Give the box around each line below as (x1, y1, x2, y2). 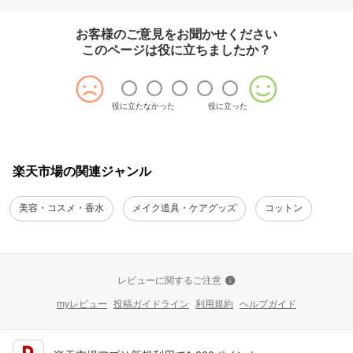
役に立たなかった (112, 101, 175, 110)
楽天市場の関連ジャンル (13, 164, 151, 178)
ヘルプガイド (240, 298, 296, 310)
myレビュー (57, 298, 107, 310)
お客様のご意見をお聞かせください (76, 27, 277, 41)
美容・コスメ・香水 (19, 203, 104, 214)
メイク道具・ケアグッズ (132, 203, 236, 214)
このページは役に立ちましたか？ (82, 43, 271, 57)
